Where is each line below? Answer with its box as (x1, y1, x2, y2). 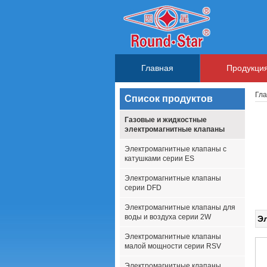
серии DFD (125, 184, 162, 192)
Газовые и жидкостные (125, 116, 207, 124)
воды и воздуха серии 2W (125, 213, 211, 221)
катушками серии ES (125, 154, 194, 163)
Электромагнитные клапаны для (125, 203, 235, 212)
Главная (141, 63, 173, 73)
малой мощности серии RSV (125, 242, 221, 250)
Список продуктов (125, 94, 213, 104)
